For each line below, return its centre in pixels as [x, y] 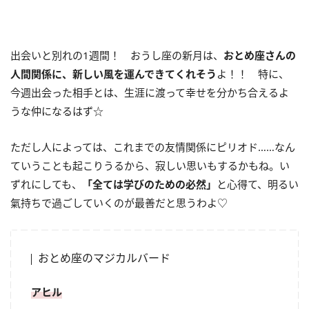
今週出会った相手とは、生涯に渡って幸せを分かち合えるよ [150, 92]
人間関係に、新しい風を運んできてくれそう [113, 73]
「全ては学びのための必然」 [149, 184]
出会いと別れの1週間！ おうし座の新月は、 [117, 55]
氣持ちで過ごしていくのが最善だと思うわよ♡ [119, 202]
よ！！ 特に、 [253, 73]
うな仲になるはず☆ [57, 111]
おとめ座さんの [260, 55]
